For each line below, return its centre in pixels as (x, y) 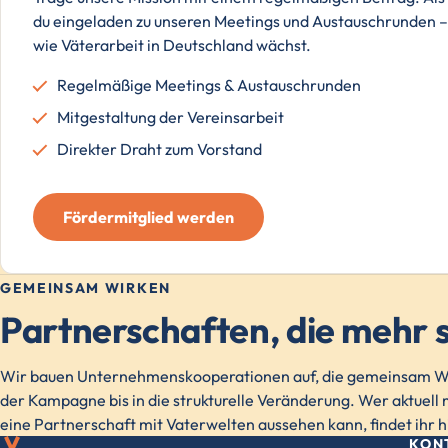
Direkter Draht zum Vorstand (159, 148)
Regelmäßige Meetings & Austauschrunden (209, 84)
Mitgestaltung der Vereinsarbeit (170, 116)
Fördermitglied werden (148, 216)
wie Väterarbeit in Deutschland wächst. (172, 44)
